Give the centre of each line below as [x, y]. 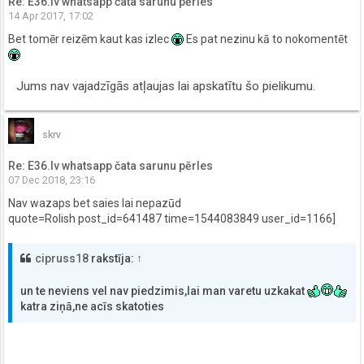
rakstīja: [113, 259]
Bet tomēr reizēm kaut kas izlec [90, 39]
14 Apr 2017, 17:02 [51, 15]
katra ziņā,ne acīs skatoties [92, 307]
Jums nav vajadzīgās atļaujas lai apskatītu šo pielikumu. [166, 87]
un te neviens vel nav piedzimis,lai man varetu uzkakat [164, 291]
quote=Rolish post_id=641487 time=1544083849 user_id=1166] [172, 219]
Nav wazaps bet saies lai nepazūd [95, 204]
